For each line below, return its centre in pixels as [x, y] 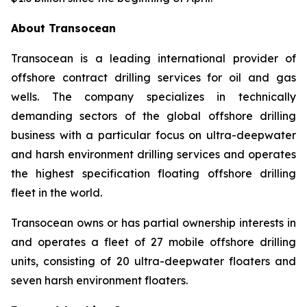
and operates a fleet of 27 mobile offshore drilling [153, 242]
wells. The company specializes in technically [153, 97]
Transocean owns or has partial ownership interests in [153, 223]
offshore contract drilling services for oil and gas [153, 77]
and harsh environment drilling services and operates [153, 154]
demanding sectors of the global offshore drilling [153, 116]
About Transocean [63, 28]
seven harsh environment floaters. [99, 280]
